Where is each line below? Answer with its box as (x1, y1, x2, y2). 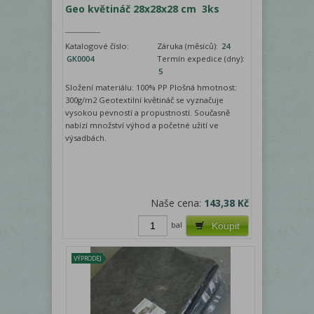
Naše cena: (151, 196, 204, 210)
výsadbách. (65, 132, 107, 143)
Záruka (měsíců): (157, 40, 220, 51)
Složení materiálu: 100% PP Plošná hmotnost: (65, 81, 237, 93)
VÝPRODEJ (74, 253, 102, 263)
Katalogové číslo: (65, 40, 129, 51)
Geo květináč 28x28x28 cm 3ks (65, 1, 219, 15)
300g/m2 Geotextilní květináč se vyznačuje (65, 94, 224, 105)
